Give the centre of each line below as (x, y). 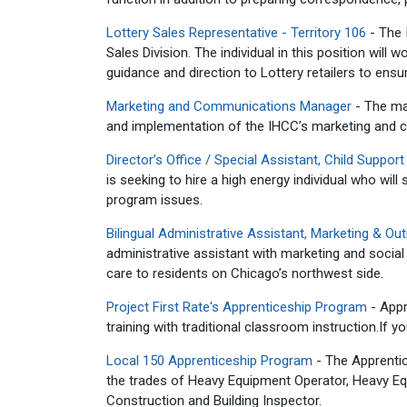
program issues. (154, 200)
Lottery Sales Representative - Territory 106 (236, 33)
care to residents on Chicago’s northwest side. (245, 273)
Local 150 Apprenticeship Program (209, 361)
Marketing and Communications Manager (229, 106)
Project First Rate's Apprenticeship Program (237, 307)
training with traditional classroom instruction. (243, 327)
